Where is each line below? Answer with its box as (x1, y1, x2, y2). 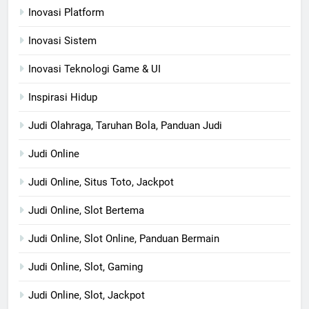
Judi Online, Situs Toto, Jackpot (28, 175, 174, 188)
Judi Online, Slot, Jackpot (28, 288, 145, 301)
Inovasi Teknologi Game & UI (28, 62, 161, 75)
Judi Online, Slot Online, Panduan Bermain (28, 232, 219, 245)
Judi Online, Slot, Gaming (28, 260, 143, 273)
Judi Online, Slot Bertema (28, 203, 144, 217)
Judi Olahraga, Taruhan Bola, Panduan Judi (28, 119, 222, 132)
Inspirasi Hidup (28, 90, 97, 103)
